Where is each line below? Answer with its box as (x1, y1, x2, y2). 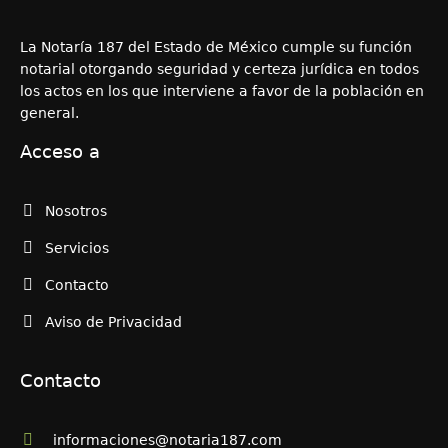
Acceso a (20, 140, 101, 162)
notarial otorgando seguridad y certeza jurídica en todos (20, 60, 420, 77)
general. (20, 104, 80, 121)
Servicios (45, 239, 110, 256)
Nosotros (45, 202, 108, 219)
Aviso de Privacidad (45, 313, 183, 330)
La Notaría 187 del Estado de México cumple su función (20, 38, 413, 55)
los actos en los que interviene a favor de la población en (20, 82, 425, 99)
